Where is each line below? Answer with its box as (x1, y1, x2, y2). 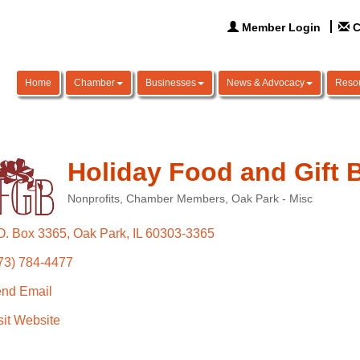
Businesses (145, 77, 196, 88)
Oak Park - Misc (231, 193, 313, 205)
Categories (66, 202, 122, 215)
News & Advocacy (227, 77, 305, 88)
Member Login (242, 21, 321, 34)
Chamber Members (125, 193, 225, 205)
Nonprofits (67, 193, 120, 205)
